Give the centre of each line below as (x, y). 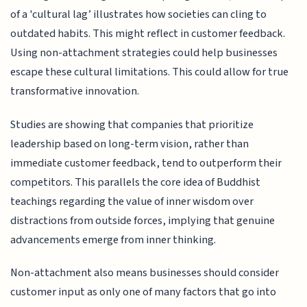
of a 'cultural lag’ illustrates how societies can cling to (139, 15)
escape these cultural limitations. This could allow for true (150, 72)
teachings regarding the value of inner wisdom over (132, 201)
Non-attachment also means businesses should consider (145, 273)
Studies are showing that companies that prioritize (132, 124)
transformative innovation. (75, 91)
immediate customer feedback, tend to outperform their (146, 163)
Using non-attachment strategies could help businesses (144, 53)
